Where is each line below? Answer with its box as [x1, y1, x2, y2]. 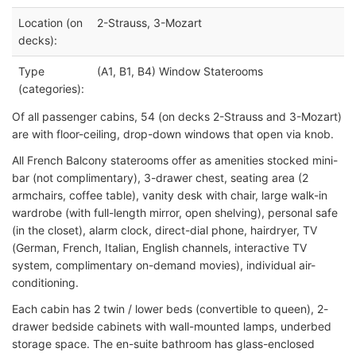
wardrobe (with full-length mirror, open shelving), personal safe [12, 205, 338, 219]
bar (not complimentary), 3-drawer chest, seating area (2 [12, 170, 308, 184]
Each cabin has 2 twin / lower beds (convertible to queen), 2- [12, 301, 328, 315]
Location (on [18, 15, 83, 29]
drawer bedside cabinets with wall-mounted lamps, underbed [12, 319, 331, 333]
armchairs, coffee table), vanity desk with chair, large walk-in [12, 188, 327, 202]
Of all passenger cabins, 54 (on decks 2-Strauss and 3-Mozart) [12, 109, 342, 123]
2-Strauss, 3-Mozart [97, 15, 202, 29]
